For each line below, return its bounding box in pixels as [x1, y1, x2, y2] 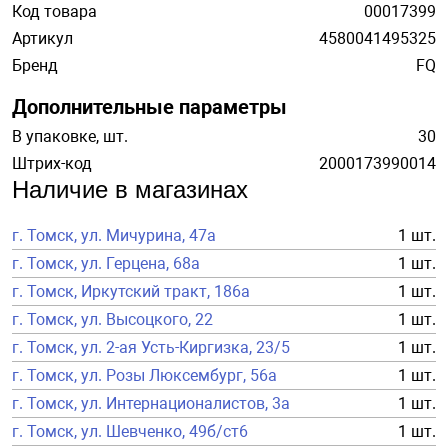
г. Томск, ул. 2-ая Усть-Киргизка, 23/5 [12, 338, 290, 357]
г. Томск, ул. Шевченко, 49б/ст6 [12, 422, 248, 441]
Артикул [12, 29, 73, 48]
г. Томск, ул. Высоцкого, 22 [12, 310, 213, 329]
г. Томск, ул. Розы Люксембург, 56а [12, 366, 277, 385]
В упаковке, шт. [12, 127, 128, 146]
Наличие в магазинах [12, 176, 248, 203]
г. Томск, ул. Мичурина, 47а [12, 226, 216, 245]
